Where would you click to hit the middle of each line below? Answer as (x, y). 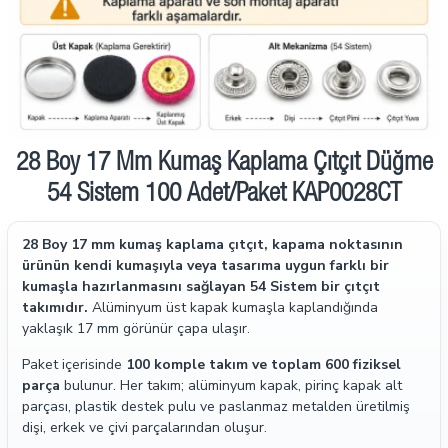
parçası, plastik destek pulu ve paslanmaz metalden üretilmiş (216, 406)
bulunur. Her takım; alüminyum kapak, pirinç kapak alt (231, 385)
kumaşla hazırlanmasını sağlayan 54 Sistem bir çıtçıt (201, 286)
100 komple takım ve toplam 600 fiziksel (263, 364)
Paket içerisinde (74, 364)
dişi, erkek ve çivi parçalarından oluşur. (144, 427)
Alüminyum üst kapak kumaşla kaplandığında (233, 307)
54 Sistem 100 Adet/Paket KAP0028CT (224, 195)
